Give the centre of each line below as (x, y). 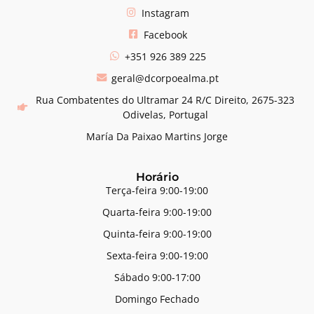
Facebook (165, 34)
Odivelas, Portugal (165, 114)
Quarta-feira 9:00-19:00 (157, 212)
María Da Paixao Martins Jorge (157, 136)
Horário (157, 177)
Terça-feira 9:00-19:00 (157, 190)
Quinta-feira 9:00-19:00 (157, 233)
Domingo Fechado (157, 299)
